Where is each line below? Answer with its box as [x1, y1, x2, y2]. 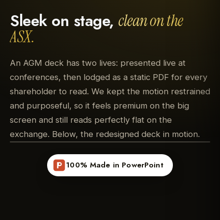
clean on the [118, 10, 183, 31]
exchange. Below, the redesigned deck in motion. [10, 129, 200, 139]
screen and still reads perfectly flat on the [10, 115, 172, 125]
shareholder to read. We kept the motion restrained [10, 86, 210, 97]
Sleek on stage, [10, 9, 119, 32]
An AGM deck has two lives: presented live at [10, 58, 186, 68]
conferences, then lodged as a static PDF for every [10, 72, 207, 82]
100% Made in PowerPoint [66, 159, 164, 170]
